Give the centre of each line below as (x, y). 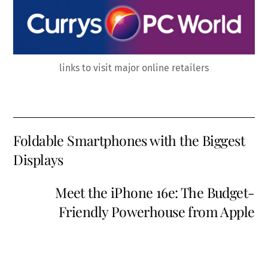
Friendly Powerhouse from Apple (156, 211)
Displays (38, 160)
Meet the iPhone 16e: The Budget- (155, 192)
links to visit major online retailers (134, 68)
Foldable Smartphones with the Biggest (129, 141)
